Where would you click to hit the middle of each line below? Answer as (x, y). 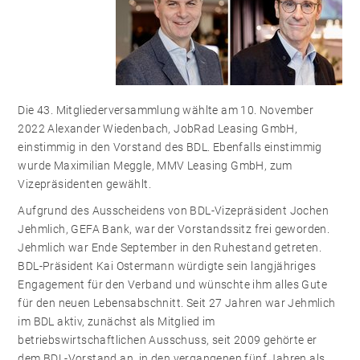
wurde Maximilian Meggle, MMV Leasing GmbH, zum (155, 166)
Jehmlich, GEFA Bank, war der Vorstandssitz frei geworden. (174, 229)
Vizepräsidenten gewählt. (84, 184)
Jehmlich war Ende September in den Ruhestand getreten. (170, 247)
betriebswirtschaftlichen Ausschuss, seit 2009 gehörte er (168, 340)
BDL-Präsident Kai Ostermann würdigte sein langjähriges (167, 266)
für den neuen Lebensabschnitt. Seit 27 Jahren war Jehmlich (177, 303)
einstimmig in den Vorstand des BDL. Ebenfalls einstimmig (170, 147)
